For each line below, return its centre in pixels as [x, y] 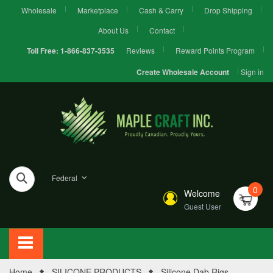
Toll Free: [43, 51]
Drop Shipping [228, 10]
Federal [64, 177]
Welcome [202, 193]
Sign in [252, 72]
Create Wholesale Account [183, 72]
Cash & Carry [161, 10]
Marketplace [97, 10]
